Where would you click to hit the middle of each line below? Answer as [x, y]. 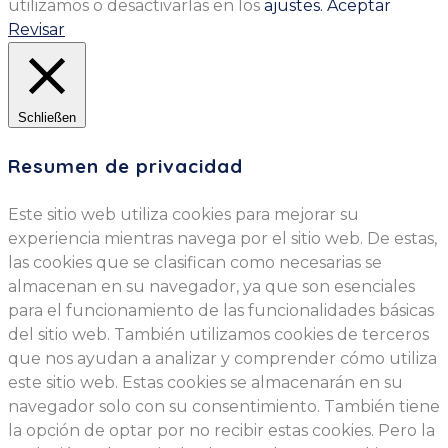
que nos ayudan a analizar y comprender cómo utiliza [222, 358]
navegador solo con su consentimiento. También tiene [224, 406]
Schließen [47, 118]
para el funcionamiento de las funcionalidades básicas [221, 310]
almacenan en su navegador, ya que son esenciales [211, 286]
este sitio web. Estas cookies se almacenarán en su [205, 382]
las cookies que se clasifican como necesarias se [195, 262]
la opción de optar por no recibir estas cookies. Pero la [221, 430]
